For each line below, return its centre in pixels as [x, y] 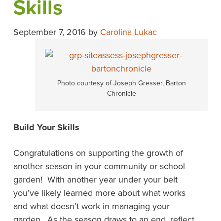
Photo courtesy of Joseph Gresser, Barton [121, 83]
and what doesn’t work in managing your [91, 206]
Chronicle [121, 93]
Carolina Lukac [128, 32]
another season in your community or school [99, 166]
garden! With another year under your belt [95, 180]
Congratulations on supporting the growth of [98, 153]
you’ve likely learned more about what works [99, 193]
